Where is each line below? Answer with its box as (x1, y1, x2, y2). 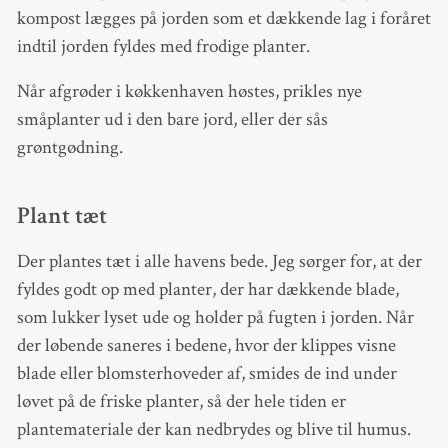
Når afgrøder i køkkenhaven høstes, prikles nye (16, 78, 362, 104)
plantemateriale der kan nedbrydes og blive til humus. (16, 417, 411, 443)
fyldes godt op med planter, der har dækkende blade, (16, 277, 399, 303)
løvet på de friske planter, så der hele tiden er (16, 389, 346, 415)
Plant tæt (16, 200, 108, 231)
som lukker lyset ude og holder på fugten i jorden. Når (16, 305, 414, 331)
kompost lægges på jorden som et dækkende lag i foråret (16, 6, 431, 32)
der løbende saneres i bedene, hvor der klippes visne (16, 333, 396, 359)
